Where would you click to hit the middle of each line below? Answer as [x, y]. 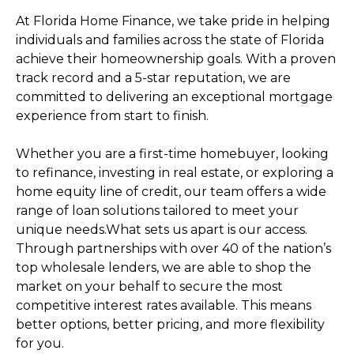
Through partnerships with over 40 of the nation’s [173, 248]
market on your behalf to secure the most [149, 286]
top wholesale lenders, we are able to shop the [164, 267]
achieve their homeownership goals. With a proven [176, 58]
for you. [40, 343]
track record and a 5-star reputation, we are [153, 77]
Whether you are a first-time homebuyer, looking [172, 153]
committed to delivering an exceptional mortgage [174, 96]
